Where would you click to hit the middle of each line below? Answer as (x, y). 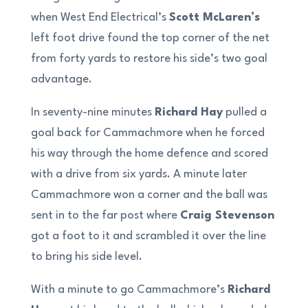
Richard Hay (188, 112)
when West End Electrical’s (100, 17)
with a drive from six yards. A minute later (139, 174)
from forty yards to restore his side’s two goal (149, 58)
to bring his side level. (86, 256)
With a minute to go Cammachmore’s (129, 289)
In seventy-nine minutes (92, 112)
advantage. (61, 79)
